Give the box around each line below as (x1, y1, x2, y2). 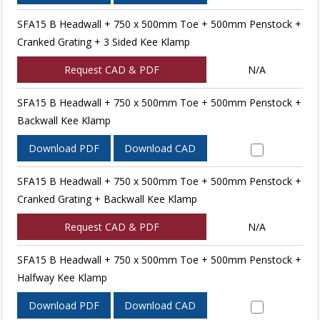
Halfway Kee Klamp (16, 270, 107, 284)
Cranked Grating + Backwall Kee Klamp (16, 191, 197, 206)
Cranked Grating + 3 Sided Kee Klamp (16, 34, 190, 49)
